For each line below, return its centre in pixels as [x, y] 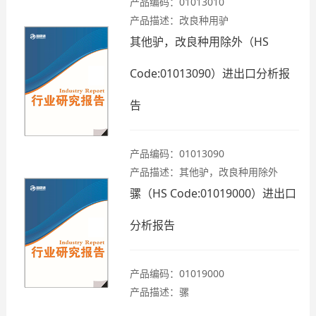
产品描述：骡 [159, 292]
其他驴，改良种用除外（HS [199, 42]
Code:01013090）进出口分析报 [210, 73]
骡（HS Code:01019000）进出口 [213, 193]
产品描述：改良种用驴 [179, 20]
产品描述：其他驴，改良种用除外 [204, 172]
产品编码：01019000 [177, 273]
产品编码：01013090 [177, 153]
